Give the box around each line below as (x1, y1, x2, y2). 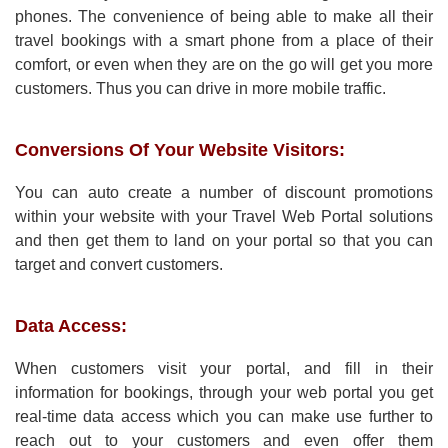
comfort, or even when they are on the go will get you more (15, 56, 433, 74)
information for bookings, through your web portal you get (15, 384, 433, 402)
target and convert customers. (15, 256, 223, 274)
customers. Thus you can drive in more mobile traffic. (15, 80, 386, 98)
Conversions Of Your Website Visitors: (15, 140, 345, 161)
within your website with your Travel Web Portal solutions (15, 208, 433, 226)
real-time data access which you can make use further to (15, 408, 433, 426)
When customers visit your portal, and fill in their (15, 360, 433, 378)
